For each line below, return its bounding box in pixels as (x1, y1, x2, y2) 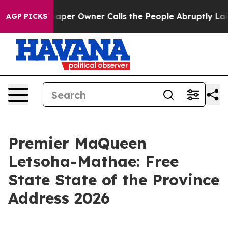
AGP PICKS (6, 12, 47, 21)
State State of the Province (8, 170, 219, 189)
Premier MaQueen (8, 133, 147, 153)
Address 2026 (8, 188, 110, 208)
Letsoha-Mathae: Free (8, 152, 179, 171)
